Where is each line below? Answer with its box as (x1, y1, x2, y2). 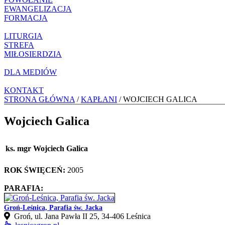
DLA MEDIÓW (4, 67, 57, 76)
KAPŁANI (81, 94, 117, 103)
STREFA (4, 40, 34, 49)
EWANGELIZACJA (4, 4, 72, 13)
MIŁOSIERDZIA (4, 49, 62, 58)
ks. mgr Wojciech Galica (6, 144, 88, 153)
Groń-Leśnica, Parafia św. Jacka (4, 203, 102, 211)
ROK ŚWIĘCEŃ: (4, 165, 65, 174)
